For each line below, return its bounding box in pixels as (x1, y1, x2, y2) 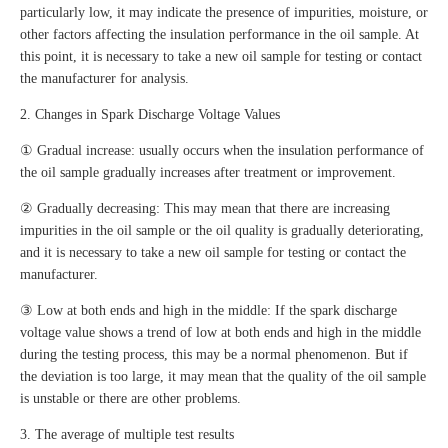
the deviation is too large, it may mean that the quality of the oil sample (20, 369, 426, 385)
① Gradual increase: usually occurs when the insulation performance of (20, 143, 424, 159)
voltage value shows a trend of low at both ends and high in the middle (20, 325, 421, 341)
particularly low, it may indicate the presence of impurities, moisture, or (20, 5, 428, 21)
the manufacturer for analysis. (20, 71, 189, 87)
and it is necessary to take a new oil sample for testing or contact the (20, 245, 406, 261)
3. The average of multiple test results (20, 427, 234, 443)
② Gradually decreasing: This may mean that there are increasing (20, 201, 390, 217)
